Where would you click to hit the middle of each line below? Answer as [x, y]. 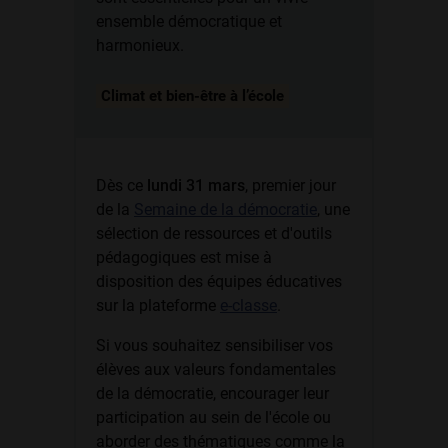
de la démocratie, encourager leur [212, 393]
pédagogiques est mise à [184, 257]
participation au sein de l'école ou [213, 417]
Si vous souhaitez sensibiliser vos [214, 345]
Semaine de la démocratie [225, 209]
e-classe [248, 305]
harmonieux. [140, 45]
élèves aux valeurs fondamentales [216, 369]
